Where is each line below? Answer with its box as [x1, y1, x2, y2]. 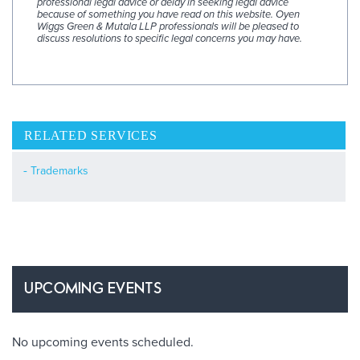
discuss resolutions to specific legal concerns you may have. [37, 31, 302, 45]
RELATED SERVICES [24, 129, 157, 143]
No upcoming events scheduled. [12, 334, 194, 351]
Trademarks [31, 164, 88, 178]
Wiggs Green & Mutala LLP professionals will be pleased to [37, 19, 299, 33]
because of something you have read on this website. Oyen [37, 7, 300, 21]
